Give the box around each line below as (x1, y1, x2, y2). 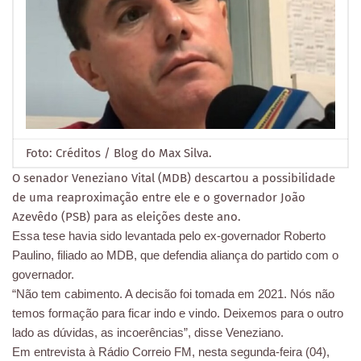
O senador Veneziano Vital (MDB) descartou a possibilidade (12, 171, 335, 186)
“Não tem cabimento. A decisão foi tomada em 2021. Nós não (12, 287, 334, 301)
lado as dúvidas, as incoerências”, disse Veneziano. (12, 326, 284, 340)
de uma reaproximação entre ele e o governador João (12, 190, 305, 205)
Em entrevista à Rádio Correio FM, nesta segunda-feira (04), (12, 345, 330, 359)
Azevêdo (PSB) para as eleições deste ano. (12, 210, 241, 225)
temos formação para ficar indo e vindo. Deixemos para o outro (12, 306, 343, 321)
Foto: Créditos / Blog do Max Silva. (26, 146, 215, 161)
